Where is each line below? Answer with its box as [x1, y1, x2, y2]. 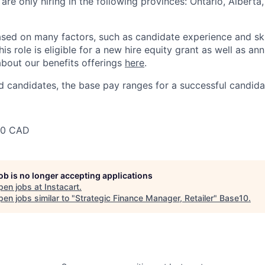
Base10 [219, 193, 248, 203]
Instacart [44, 182, 79, 192]
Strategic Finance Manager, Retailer [75, 193, 214, 203]
